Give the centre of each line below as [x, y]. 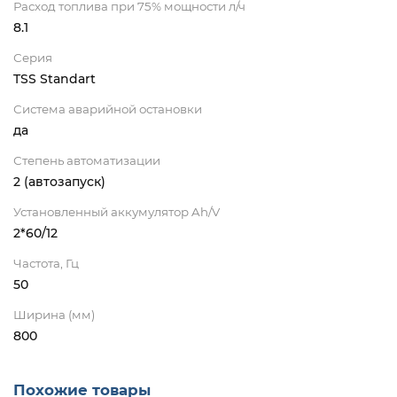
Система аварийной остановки [108, 109]
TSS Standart [54, 79]
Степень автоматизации [87, 161]
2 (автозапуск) [59, 182]
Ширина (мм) [54, 315]
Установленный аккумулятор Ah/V [117, 212]
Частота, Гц [46, 264]
